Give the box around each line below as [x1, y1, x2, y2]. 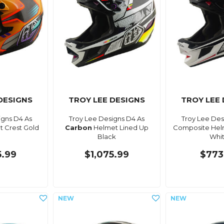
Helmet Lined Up [92, 123, 149, 131]
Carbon [65, 123, 92, 131]
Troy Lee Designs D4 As [69, 114, 145, 122]
